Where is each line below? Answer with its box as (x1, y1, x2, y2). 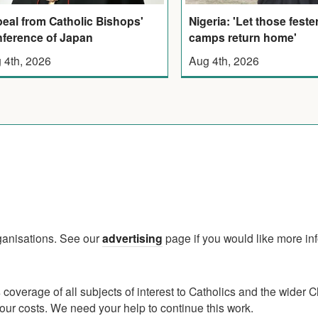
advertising (102, 230, 163, 247)
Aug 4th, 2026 (189, 53, 260, 69)
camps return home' (189, 29, 297, 46)
